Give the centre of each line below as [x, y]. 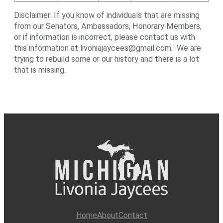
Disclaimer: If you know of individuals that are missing [107, 15]
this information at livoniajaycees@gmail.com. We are [108, 48]
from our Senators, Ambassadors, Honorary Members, [108, 26]
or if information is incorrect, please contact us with [105, 37]
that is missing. [40, 70]
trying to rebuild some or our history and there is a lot [107, 59]
